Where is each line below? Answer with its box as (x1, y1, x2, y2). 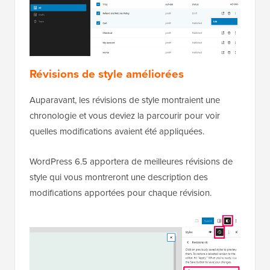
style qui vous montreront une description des (30, 171, 208, 184)
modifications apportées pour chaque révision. (30, 186, 212, 200)
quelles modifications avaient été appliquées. (30, 125, 204, 139)
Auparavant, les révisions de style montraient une (30, 93, 220, 107)
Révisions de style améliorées (30, 65, 184, 83)
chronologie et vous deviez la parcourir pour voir (30, 109, 220, 123)
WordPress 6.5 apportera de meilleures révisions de (30, 155, 233, 169)
